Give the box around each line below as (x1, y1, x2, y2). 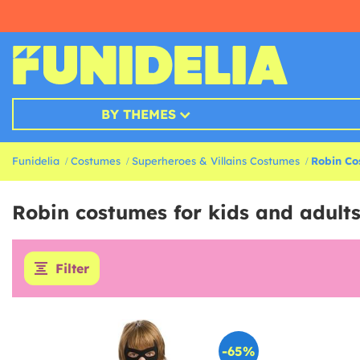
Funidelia (12, 154, 59, 168)
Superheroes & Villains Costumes (132, 154, 300, 168)
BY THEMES (100, 106, 176, 123)
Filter (55, 260, 89, 277)
